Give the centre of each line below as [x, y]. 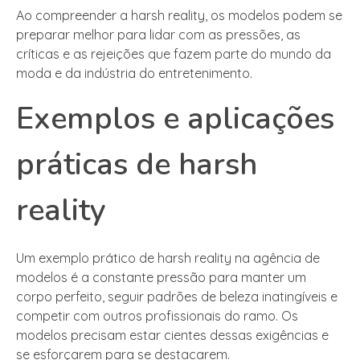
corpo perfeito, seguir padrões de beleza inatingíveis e [177, 297]
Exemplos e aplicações [175, 119]
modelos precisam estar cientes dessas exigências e [172, 335]
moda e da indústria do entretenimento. [134, 74]
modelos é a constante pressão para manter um [161, 278]
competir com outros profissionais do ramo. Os [157, 316]
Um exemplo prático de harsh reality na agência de [168, 258]
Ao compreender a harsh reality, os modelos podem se [179, 16]
